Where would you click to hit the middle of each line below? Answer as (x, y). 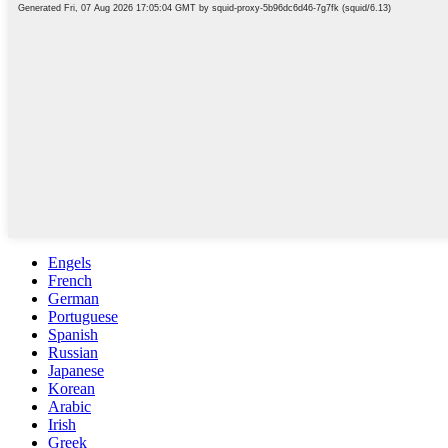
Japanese (76, 370)
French (70, 280)
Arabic (69, 406)
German (73, 298)
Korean (71, 388)
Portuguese (83, 316)
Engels (69, 262)
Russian (73, 352)
